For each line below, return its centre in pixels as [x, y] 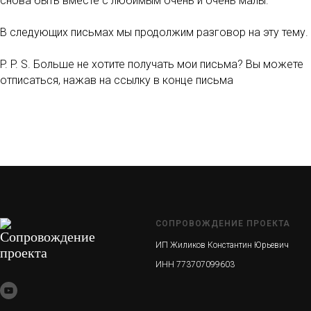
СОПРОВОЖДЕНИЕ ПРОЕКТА [223, 224]
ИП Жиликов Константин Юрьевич [222, 245]
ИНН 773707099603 [195, 264]
